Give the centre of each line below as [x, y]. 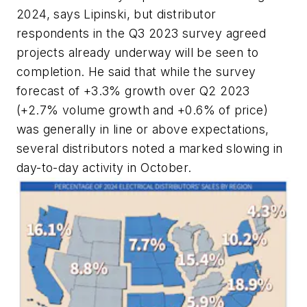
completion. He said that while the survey [136, 72]
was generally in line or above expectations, [143, 130]
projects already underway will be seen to [138, 53]
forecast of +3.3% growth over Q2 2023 [133, 91]
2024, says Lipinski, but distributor [116, 14]
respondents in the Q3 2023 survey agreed [141, 34]
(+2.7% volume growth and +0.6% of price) [142, 110]
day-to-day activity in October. [104, 168]
